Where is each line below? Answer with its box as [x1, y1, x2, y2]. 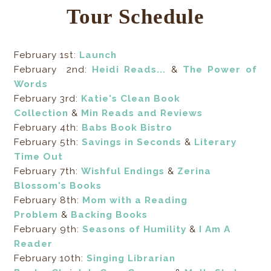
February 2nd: [14, 64, 93, 76]
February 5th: [14, 137, 82, 148]
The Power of [182, 64, 257, 76]
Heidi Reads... [92, 64, 166, 76]
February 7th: [14, 166, 82, 177]
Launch [79, 50, 117, 61]
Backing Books [71, 209, 148, 221]
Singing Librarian [87, 253, 176, 264]
